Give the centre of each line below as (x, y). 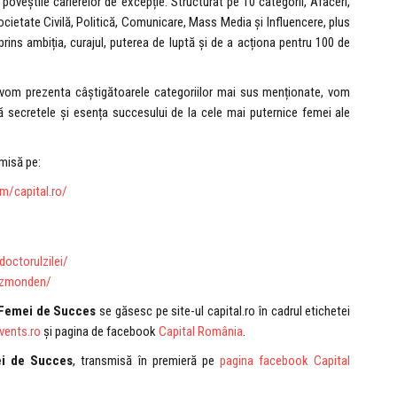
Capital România (200, 332)
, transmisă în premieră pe (147, 361)
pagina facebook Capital (285, 361)
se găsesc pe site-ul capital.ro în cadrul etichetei (225, 311)
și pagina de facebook (99, 332)
